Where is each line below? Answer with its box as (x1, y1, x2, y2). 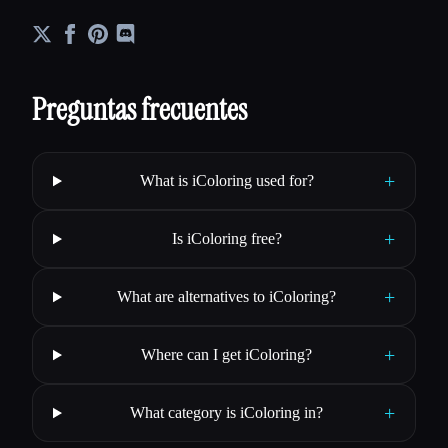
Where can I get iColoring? (141, 346, 313, 364)
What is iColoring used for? (139, 172, 314, 190)
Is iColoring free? (171, 230, 282, 248)
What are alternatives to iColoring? (117, 288, 337, 306)
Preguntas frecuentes (32, 90, 247, 130)
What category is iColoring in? (130, 404, 324, 422)
